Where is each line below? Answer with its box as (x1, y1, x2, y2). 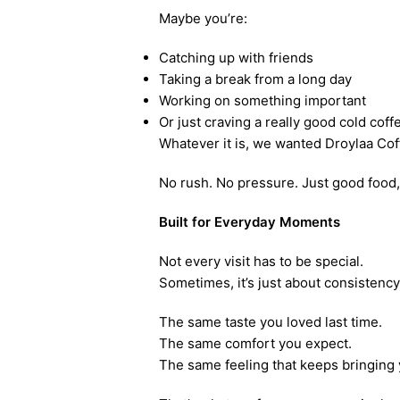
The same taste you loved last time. (158, 313, 382, 330)
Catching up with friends (158, 49, 313, 66)
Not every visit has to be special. (158, 253, 363, 270)
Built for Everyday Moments (158, 213, 340, 230)
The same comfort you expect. (158, 335, 352, 352)
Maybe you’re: (158, 10, 247, 27)
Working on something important (158, 92, 366, 109)
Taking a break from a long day (158, 71, 352, 87)
